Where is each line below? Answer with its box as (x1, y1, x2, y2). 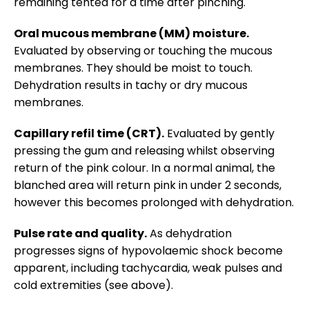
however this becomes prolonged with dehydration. (14, 195, 294, 210)
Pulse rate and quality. (14, 226, 147, 241)
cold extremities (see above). (14, 277, 173, 293)
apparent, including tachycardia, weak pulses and (14, 260, 282, 276)
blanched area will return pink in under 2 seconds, (14, 177, 281, 193)
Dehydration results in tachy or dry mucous (14, 77, 248, 93)
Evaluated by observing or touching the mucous (14, 43, 272, 59)
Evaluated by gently (164, 126, 275, 141)
